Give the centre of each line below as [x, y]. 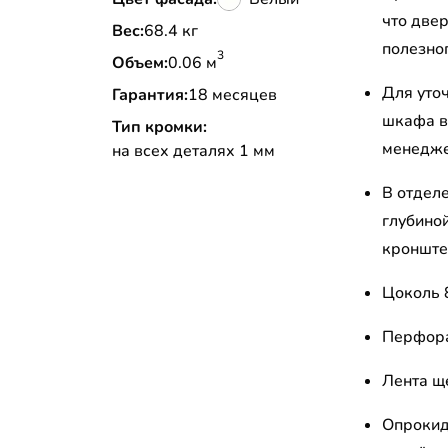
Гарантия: [150, 95]
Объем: [140, 63]
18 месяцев [232, 95]
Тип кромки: [159, 127]
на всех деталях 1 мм [193, 151]
